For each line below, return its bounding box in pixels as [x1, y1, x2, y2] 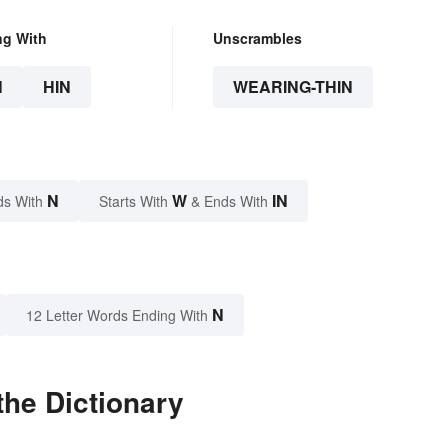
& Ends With [187, 191, 272, 212]
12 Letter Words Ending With [26, 305, 208, 326]
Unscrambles [212, 28, 302, 49]
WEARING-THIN [232, 75, 353, 99]
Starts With [99, 191, 172, 212]
